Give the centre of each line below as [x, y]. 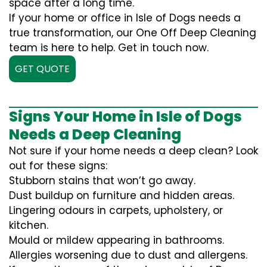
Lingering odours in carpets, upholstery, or [116, 210]
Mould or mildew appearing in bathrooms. [117, 240]
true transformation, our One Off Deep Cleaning [133, 33]
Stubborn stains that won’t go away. [102, 181]
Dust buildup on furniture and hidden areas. [122, 195]
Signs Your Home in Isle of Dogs [125, 117]
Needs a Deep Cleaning [95, 134]
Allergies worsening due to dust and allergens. [128, 255]
